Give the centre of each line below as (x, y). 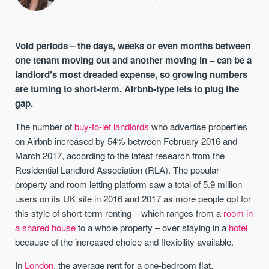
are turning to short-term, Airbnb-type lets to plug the (127, 89)
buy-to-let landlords (112, 126)
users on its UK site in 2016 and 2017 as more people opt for (133, 198)
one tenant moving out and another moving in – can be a (134, 60)
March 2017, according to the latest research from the (120, 155)
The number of (45, 126)
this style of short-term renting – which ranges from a (119, 213)
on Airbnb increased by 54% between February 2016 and (126, 141)
